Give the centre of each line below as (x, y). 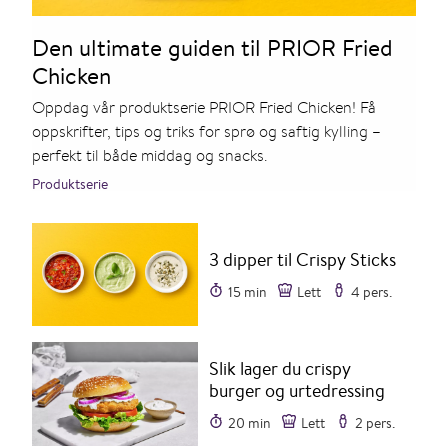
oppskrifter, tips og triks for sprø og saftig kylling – (206, 131)
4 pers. (372, 292)
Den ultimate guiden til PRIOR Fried (212, 47)
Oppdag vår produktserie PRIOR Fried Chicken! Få (204, 107)
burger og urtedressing (297, 390)
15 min (248, 292)
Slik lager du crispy (280, 368)
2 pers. (375, 422)
